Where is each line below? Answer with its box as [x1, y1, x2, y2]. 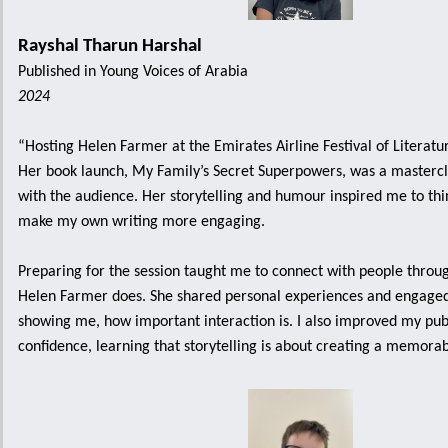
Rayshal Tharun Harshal [18, 37, 202, 56]
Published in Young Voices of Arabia [18, 64, 248, 80]
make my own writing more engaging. [18, 214, 269, 230]
